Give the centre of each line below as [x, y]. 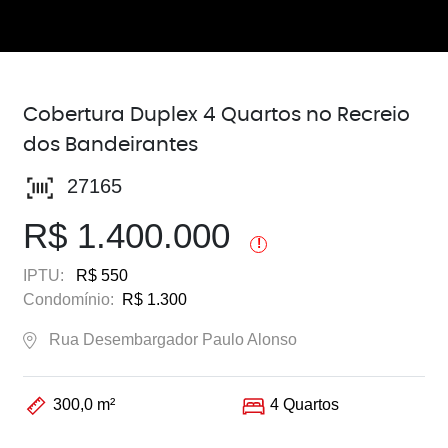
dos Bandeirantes [111, 145]
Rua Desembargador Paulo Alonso [173, 339]
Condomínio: [69, 299]
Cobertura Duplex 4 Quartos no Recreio [217, 115]
